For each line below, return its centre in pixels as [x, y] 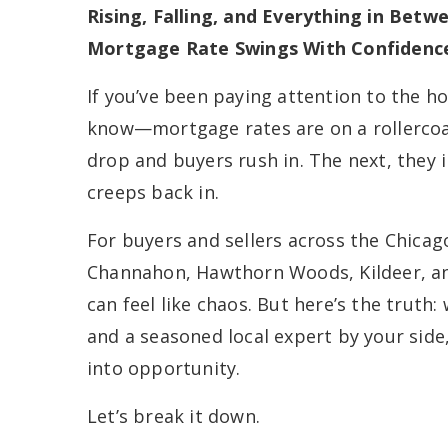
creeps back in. [153, 192]
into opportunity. [164, 368]
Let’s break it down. [173, 416]
